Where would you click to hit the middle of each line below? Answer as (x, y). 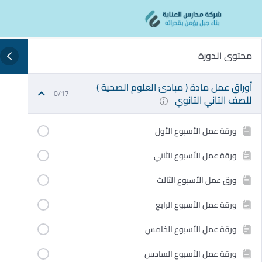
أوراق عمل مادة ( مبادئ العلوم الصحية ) (174, 87)
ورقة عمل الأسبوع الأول (196, 131)
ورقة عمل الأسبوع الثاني (195, 155)
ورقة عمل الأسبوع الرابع (196, 204)
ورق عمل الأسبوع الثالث (197, 180)
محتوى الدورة (225, 55)
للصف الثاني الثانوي (212, 100)
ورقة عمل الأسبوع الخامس (191, 229)
